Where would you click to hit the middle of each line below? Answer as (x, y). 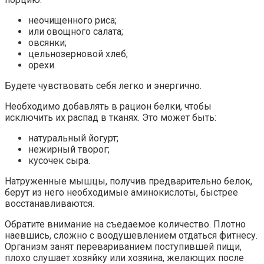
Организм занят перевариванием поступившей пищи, (123, 247)
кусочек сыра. (59, 161)
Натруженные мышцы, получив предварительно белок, (128, 181)
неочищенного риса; (72, 21)
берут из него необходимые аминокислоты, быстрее (121, 193)
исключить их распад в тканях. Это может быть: (110, 118)
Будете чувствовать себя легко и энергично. (103, 86)
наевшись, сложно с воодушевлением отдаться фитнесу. (131, 236)
